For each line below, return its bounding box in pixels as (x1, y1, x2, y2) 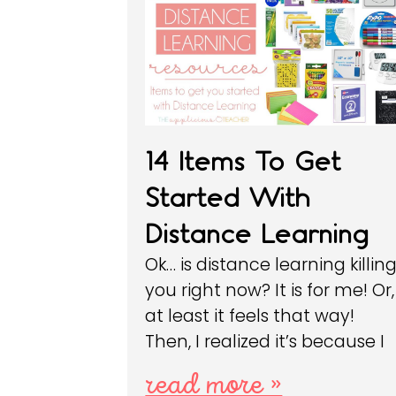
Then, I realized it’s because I (145, 330, 385, 354)
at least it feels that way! (145, 304, 355, 329)
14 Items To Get (145, 146, 341, 178)
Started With (145, 182, 311, 214)
